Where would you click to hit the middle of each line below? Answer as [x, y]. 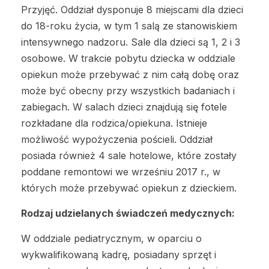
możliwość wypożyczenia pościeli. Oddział [117, 140]
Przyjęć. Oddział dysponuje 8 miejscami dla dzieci [132, 10]
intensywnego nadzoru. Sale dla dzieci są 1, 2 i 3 [131, 42]
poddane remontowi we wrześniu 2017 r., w [121, 172]
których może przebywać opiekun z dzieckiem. [129, 188]
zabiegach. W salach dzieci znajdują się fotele [124, 107]
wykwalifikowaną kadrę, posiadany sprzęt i [119, 255]
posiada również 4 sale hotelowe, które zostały [129, 156]
